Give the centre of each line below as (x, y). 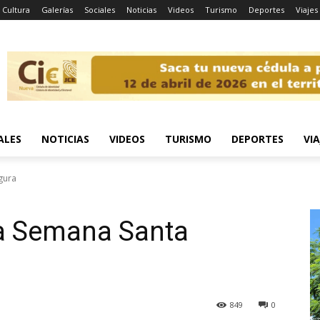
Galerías (57, 10)
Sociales (100, 10)
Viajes (307, 10)
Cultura (16, 10)
